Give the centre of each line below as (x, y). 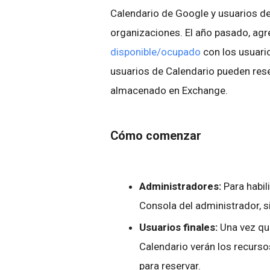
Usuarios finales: (178, 228)
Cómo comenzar (156, 136)
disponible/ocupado (155, 52)
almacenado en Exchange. (169, 90)
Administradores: (180, 186)
